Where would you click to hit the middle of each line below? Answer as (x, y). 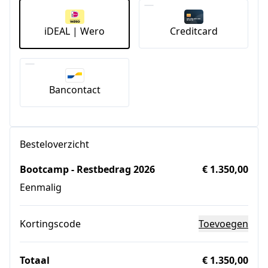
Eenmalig (41, 187)
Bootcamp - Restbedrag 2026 (87, 169)
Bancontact (74, 89)
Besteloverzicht (54, 144)
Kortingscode (50, 223)
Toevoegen (223, 223)
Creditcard (194, 31)
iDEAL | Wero (74, 31)
